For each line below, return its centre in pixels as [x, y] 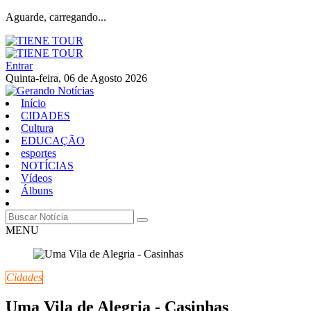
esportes [39, 153]
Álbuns [37, 191]
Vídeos [36, 178]
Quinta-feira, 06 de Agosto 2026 [76, 78]
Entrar [19, 66]
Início [33, 103]
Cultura [37, 128]
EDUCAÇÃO [53, 141]
